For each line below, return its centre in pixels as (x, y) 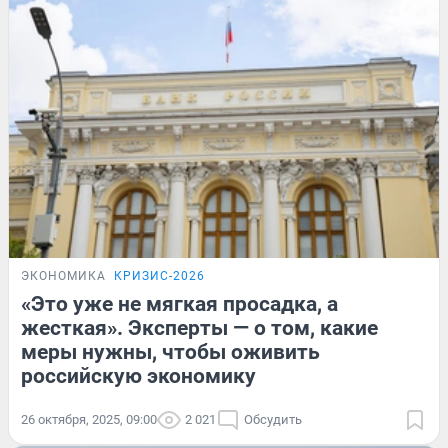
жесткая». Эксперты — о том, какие (199, 328)
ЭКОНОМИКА (63, 276)
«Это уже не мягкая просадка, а (179, 304)
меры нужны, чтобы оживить (170, 352)
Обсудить (273, 420)
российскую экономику (138, 376)
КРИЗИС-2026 (159, 276)
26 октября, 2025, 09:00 (89, 420)
